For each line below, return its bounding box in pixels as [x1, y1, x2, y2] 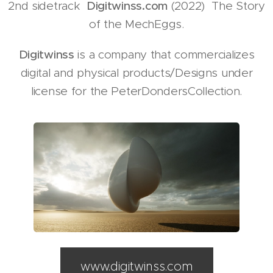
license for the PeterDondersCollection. [31, 84, 242, 99]
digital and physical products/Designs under [20, 66, 253, 80]
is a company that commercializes [74, 48, 255, 62]
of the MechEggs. [89, 17, 184, 32]
